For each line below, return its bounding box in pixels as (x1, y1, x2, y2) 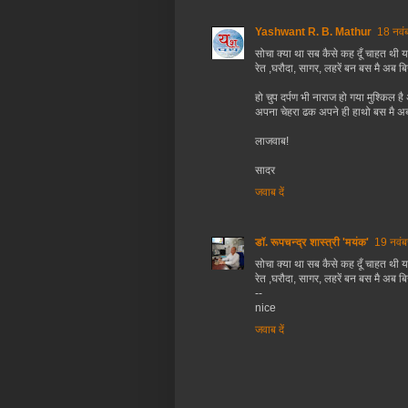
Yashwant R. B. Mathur (255, 25, 372, 39)
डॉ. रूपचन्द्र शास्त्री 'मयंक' (255, 236, 369, 250)
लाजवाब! (255, 135, 289, 148)
